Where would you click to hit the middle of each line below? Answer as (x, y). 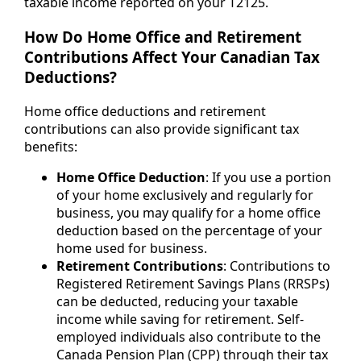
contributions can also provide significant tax (162, 129)
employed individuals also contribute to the (189, 336)
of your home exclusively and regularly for (185, 195)
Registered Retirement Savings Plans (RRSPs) (193, 283)
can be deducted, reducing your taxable (177, 301)
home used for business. (132, 248)
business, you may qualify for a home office (189, 212)
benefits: (51, 146)
